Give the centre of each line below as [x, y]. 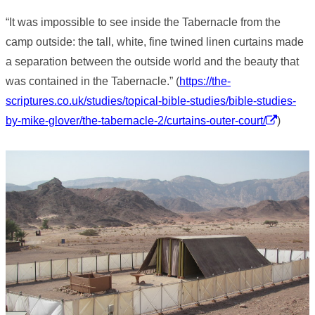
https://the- [205, 82]
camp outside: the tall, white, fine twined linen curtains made [155, 42]
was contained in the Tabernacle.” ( [92, 82]
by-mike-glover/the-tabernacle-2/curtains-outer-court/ [136, 121]
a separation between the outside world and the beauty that [152, 62]
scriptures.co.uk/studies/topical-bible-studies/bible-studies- [151, 101]
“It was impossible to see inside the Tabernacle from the [143, 22]
